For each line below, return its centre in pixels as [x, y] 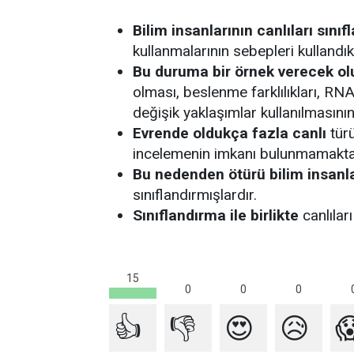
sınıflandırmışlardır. [195, 195]
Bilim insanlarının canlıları [223, 30]
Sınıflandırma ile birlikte [216, 215]
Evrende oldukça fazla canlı [230, 133]
